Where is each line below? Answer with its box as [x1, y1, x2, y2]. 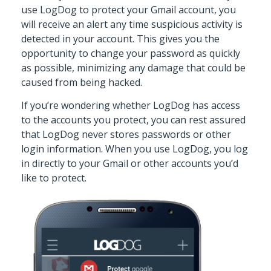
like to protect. [21, 171, 87, 185]
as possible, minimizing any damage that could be [21, 60, 246, 74]
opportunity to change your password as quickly [21, 46, 240, 60]
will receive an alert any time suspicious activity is [21, 17, 243, 31]
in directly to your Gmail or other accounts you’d [21, 157, 238, 171]
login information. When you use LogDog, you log [21, 142, 248, 156]
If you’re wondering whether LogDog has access [21, 99, 240, 113]
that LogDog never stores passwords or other [21, 128, 231, 142]
